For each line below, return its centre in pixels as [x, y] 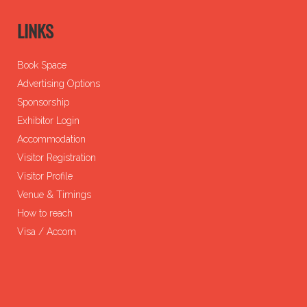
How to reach [45, 213]
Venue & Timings [54, 194]
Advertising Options [59, 83]
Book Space [42, 65]
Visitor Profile [45, 176]
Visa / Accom [47, 231]
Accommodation [51, 139]
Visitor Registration [57, 157]
